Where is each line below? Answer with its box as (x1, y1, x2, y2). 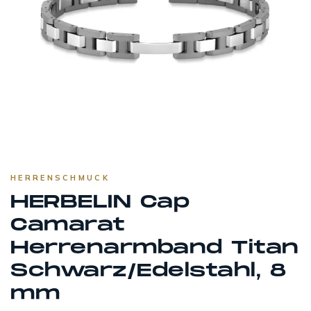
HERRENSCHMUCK (10, 173, 110, 183)
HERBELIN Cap (10, 192, 190, 214)
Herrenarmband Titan (10, 237, 299, 260)
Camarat (10, 215, 125, 237)
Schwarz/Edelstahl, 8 (10, 260, 287, 283)
